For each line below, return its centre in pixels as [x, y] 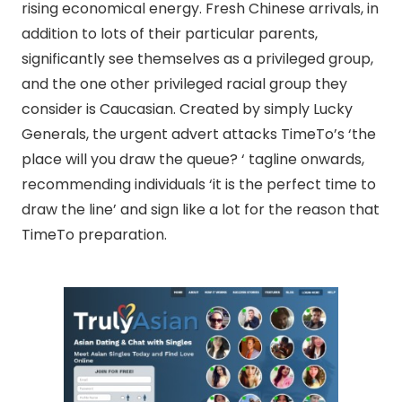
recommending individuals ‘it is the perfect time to [199, 184]
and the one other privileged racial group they [184, 84]
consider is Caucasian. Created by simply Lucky [187, 109]
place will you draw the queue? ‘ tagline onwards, [193, 159]
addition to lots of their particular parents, [170, 34]
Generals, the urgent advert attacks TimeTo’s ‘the [199, 134]
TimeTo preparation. [94, 235]
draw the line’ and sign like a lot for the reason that [201, 210]
